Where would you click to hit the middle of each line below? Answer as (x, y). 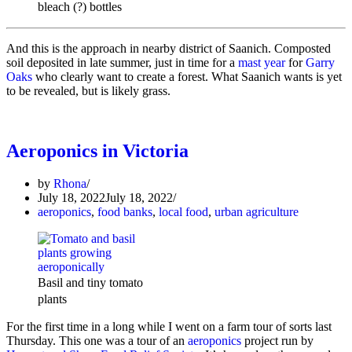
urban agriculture (257, 212)
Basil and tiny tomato (90, 283)
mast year (262, 62)
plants (52, 299)
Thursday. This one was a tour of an (97, 341)
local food (183, 212)
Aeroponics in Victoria (97, 150)
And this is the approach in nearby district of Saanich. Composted (169, 48)
